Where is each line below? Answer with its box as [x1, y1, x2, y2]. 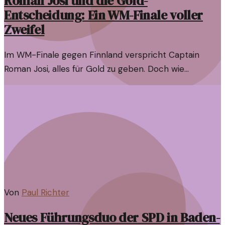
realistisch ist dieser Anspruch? [4, 77, 127, 89]
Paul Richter [22, 187, 69, 198]
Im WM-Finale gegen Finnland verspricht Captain [4, 49, 199, 61]
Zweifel [4, 21, 45, 39]
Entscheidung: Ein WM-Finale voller [4, 7, 203, 25]
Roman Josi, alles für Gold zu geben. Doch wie [4, 63, 184, 75]
